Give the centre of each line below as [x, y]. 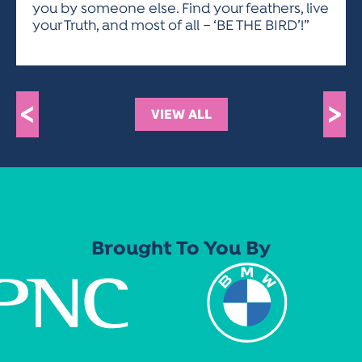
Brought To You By [181, 250]
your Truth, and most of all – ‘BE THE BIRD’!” [171, 26]
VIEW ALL [181, 114]
